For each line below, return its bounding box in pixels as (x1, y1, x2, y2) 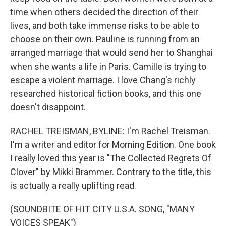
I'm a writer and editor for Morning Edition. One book (10, 139, 216, 150)
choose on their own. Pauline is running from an (10, 33, 200, 44)
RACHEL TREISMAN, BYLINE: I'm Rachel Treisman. (10, 125, 210, 136)
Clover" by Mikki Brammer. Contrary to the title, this (10, 166, 211, 177)
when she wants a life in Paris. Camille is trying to (10, 61, 206, 72)
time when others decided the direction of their (10, 6, 198, 17)
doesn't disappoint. (10, 101, 86, 112)
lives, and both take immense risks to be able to (10, 20, 199, 31)
